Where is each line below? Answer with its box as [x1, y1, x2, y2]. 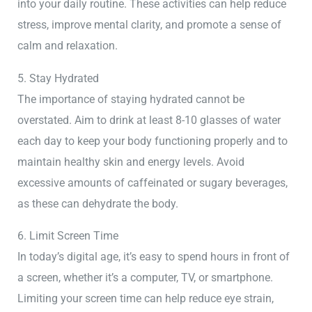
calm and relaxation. [17, 39, 118, 53]
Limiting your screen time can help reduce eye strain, [17, 292, 274, 306]
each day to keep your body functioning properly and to [17, 134, 288, 148]
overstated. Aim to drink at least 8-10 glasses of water [17, 113, 281, 127]
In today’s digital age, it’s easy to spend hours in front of [17, 250, 290, 264]
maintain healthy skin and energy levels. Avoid [17, 155, 245, 169]
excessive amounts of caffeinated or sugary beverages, [17, 175, 288, 189]
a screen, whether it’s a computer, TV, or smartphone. [17, 271, 274, 285]
